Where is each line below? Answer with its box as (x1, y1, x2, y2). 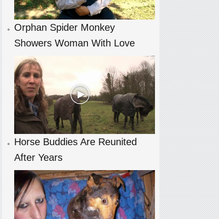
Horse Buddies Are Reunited (14, 136, 137, 148)
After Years (14, 152, 63, 163)
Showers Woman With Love (14, 38, 135, 49)
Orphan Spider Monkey (14, 22, 115, 33)
